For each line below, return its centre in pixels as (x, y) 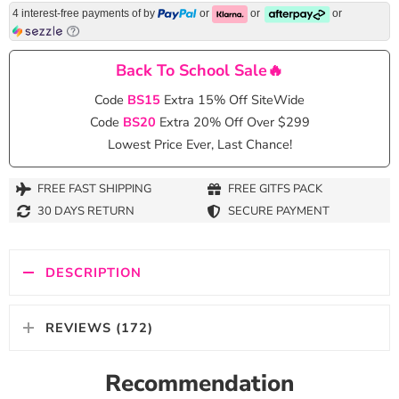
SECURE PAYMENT (279, 212)
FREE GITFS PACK (275, 189)
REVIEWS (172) (99, 327)
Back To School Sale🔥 (199, 70)
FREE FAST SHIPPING (94, 189)
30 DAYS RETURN (86, 212)
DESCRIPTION (94, 272)
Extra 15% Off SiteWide (234, 99)
